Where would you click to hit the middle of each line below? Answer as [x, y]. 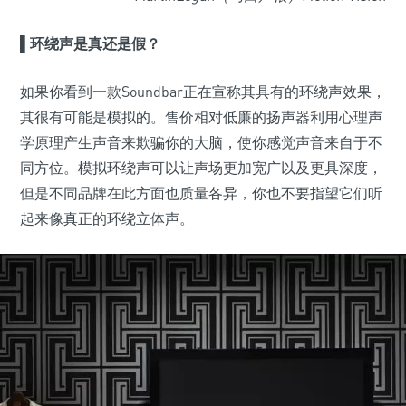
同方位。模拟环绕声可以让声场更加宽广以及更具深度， [201, 168]
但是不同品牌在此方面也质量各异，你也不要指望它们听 [201, 193]
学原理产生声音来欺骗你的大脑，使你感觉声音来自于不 [201, 142]
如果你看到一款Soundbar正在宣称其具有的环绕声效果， [203, 92]
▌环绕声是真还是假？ [90, 43]
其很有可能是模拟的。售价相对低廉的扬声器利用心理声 [201, 117]
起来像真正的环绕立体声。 [107, 218]
